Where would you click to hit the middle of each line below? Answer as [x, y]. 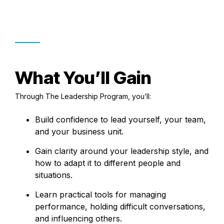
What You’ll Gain [83, 77]
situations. [54, 175]
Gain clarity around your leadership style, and [122, 151]
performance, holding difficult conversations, [120, 206]
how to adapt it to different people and [108, 163]
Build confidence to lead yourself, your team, [120, 119]
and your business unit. [79, 131]
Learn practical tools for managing [100, 194]
